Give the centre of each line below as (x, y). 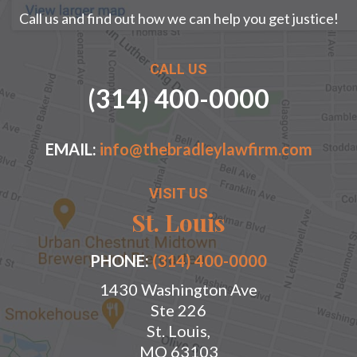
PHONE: (121, 261)
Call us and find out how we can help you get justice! (178, 19)
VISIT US (178, 194)
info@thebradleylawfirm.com (206, 149)
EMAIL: (72, 149)
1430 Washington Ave (178, 290)
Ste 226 (178, 310)
